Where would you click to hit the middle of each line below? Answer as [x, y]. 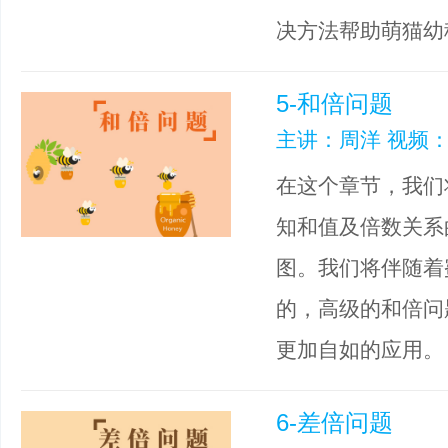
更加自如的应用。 [360, 349]
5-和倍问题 [334, 103]
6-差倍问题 [334, 422]
